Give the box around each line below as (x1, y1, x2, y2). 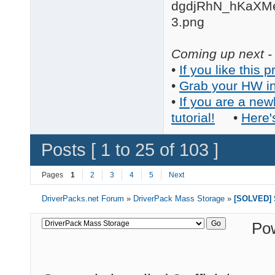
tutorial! (171, 110, 215, 125)
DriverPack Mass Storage (133, 193, 225, 203)
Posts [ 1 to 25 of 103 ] (41, 140, 219, 160)
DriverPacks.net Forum (42, 193, 125, 203)
